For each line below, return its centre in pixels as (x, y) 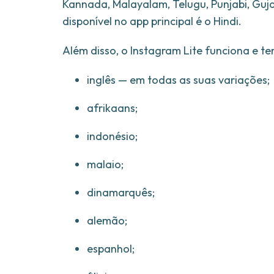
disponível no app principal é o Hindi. (152, 21)
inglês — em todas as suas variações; (178, 80)
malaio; (105, 165)
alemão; (107, 221)
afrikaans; (112, 108)
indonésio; (112, 136)
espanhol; (111, 249)
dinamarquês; (121, 193)
